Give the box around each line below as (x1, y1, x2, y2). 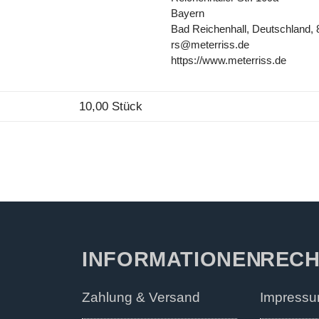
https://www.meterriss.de (171, 54, 286, 66)
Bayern (171, 7, 204, 19)
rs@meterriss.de (171, 38, 249, 51)
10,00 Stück (79, 99, 142, 113)
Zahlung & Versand (82, 289, 200, 305)
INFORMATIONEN (82, 247, 262, 271)
